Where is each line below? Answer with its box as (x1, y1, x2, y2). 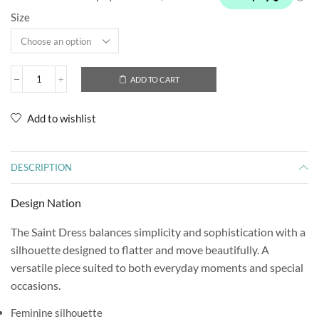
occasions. (11, 278, 61, 293)
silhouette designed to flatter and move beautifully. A (11, 243, 269, 257)
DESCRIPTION (11, 162, 72, 174)
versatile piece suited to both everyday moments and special (11, 261, 303, 275)
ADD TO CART (130, 74, 179, 84)
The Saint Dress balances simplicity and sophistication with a (11, 225, 305, 239)
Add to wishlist (27, 112, 96, 125)
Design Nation (11, 196, 81, 210)
